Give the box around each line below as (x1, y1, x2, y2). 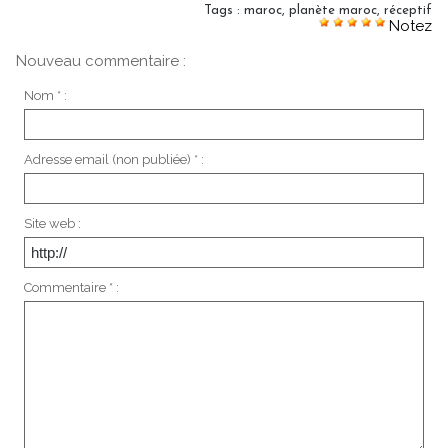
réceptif (384, 3, 432, 17)
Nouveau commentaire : (16, 51, 186, 70)
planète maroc (289, 3, 377, 17)
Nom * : (23, 88, 67, 104)
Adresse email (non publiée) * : (23, 152, 204, 168)
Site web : (23, 216, 81, 232)
